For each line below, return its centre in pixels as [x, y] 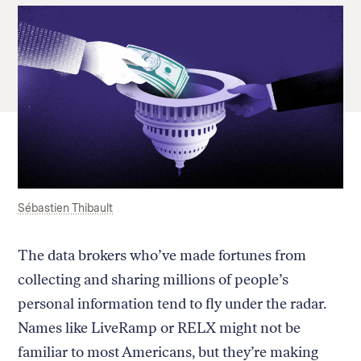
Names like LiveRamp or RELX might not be [160, 328]
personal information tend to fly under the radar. [172, 303]
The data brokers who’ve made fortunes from [162, 255]
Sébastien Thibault [66, 207]
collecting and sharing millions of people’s [154, 279]
